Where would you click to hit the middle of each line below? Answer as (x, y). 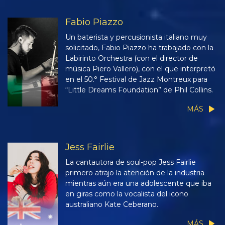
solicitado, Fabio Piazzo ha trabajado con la (139, 47)
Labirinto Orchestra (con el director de (132, 58)
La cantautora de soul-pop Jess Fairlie (131, 162)
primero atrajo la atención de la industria (135, 173)
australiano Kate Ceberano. (112, 204)
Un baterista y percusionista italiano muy (136, 37)
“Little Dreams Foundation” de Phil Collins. (139, 90)
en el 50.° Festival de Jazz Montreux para (136, 79)
